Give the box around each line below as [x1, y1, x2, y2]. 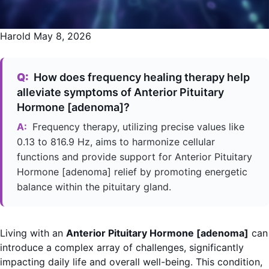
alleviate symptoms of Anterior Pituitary [17, 86, 224, 98]
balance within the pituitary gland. [17, 181, 171, 193]
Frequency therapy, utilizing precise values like [29, 121, 244, 133]
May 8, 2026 [34, 30, 91, 42]
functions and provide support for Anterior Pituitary [17, 151, 252, 163]
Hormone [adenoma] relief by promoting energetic [17, 166, 247, 178]
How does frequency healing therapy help [31, 71, 250, 83]
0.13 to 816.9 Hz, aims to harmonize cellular [17, 136, 215, 148]
